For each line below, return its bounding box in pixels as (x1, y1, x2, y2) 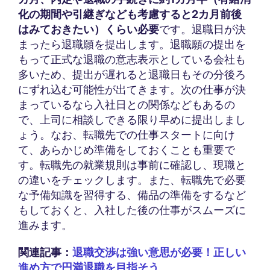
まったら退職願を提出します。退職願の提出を (18, 38, 246, 51)
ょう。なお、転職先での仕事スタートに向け (18, 128, 235, 142)
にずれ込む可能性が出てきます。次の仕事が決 (18, 83, 246, 96)
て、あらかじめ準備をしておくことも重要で (18, 143, 235, 157)
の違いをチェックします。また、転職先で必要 (18, 174, 246, 187)
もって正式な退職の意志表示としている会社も (18, 53, 246, 66)
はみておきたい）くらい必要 (18, 23, 159, 36)
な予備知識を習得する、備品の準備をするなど (18, 189, 246, 202)
